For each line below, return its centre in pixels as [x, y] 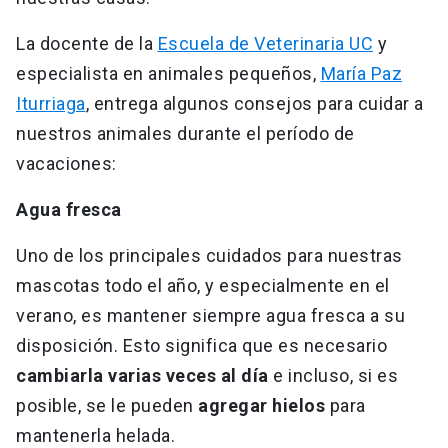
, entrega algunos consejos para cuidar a [254, 104]
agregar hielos [259, 406]
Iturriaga [51, 104]
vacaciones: [66, 164]
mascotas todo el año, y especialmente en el [203, 286]
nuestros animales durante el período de [185, 134]
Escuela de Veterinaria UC [265, 44]
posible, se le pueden [105, 406]
